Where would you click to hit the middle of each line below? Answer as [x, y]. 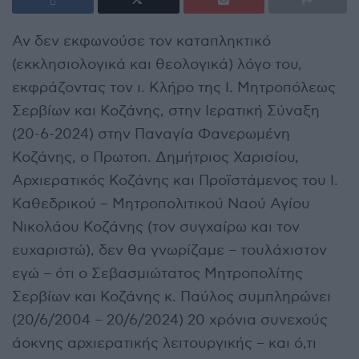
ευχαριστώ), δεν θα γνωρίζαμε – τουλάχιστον [169, 251]
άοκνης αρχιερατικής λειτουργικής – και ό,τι [164, 344]
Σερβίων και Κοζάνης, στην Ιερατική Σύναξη [166, 111]
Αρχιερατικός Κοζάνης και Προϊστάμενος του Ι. [175, 181]
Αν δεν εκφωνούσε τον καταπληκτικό [141, 42]
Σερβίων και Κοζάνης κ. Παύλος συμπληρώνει [171, 297]
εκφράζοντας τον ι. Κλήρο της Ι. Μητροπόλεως [174, 88]
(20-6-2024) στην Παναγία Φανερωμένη [151, 135]
